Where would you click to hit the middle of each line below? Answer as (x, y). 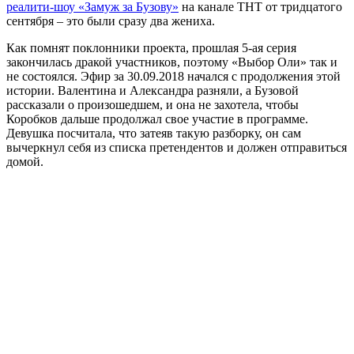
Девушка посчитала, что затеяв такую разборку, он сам (154, 133)
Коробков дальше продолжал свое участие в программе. (157, 119)
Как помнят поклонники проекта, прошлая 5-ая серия (151, 47)
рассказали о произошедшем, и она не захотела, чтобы (153, 104)
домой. (25, 161)
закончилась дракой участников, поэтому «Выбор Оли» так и (172, 62)
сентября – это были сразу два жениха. (111, 21)
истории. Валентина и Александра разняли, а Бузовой (153, 90)
